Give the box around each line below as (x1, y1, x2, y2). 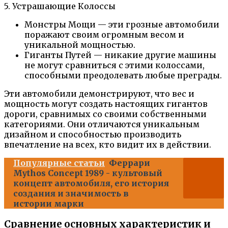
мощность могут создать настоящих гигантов (4, 98, 208, 109)
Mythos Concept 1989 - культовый (13, 167, 162, 178)
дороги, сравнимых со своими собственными (4, 108, 207, 119)
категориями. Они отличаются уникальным (4, 119, 199, 129)
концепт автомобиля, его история (13, 178, 169, 188)
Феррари (109, 157, 150, 168)
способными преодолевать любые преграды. (24, 70, 222, 80)
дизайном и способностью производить (4, 129, 181, 139)
